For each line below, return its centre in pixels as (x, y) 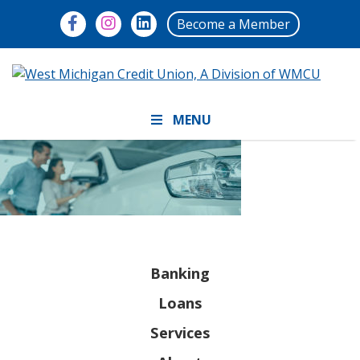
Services (180, 332)
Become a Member (233, 24)
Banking (180, 273)
